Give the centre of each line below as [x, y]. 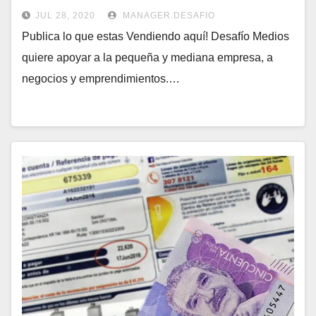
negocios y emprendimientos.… [101, 79]
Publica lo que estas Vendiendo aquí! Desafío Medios [156, 37]
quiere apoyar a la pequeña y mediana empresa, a [147, 58]
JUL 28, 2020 [65, 16]
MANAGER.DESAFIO [168, 16]
